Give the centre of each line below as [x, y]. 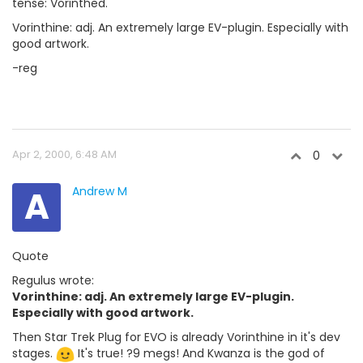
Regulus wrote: [53, 280]
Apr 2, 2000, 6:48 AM [64, 154]
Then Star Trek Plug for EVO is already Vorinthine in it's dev [176, 337]
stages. [34, 353]
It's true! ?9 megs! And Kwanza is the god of [200, 353]
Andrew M [100, 191]
